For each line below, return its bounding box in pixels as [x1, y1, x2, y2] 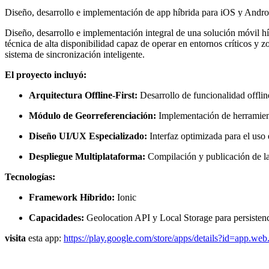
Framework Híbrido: [29, 192, 115, 203]
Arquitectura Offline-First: [29, 90, 138, 101]
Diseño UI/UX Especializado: [29, 131, 147, 142]
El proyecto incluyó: [5, 70, 86, 80]
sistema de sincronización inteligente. [5, 49, 145, 60]
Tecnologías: [5, 172, 55, 183]
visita [5, 233, 26, 244]
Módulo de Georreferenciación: [29, 110, 156, 121]
